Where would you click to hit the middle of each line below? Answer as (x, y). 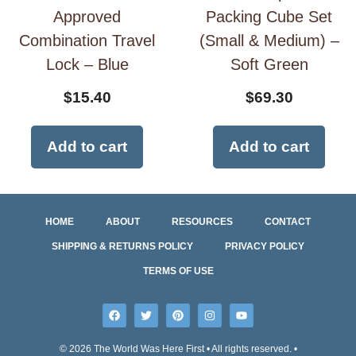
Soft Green (269, 65)
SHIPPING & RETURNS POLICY (122, 247)
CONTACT (288, 222)
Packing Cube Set (269, 17)
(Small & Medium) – (269, 41)
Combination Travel (87, 41)
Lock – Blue (87, 65)
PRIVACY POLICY (265, 247)
